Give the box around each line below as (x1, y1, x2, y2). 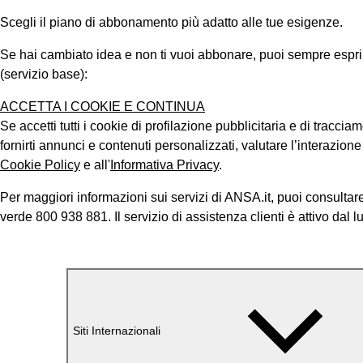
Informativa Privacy (110, 158, 219, 172)
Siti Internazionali (73, 323, 160, 337)
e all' (80, 158, 110, 172)
